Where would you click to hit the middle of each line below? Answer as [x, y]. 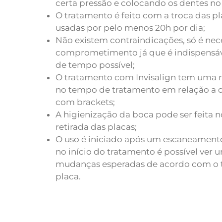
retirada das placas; [96, 127]
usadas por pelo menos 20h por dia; [130, 28]
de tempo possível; [95, 65]
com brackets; [85, 102]
